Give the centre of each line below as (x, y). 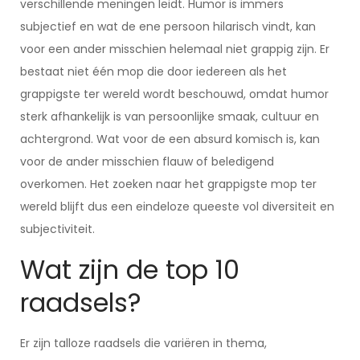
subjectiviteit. (57, 229)
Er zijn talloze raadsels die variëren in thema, (143, 343)
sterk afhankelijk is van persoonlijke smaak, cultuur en (170, 117)
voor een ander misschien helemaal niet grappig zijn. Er (175, 49)
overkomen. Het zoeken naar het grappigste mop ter (168, 184)
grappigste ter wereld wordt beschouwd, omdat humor (174, 94)
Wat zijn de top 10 (130, 270)
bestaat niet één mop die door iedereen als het (153, 72)
